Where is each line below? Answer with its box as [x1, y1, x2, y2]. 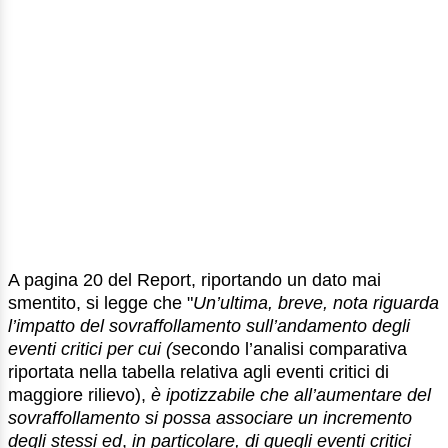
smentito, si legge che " [8, 293, 193, 314]
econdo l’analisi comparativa [181, 339, 407, 360]
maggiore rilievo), [8, 385, 151, 406]
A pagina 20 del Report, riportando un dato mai [8, 270, 381, 291]
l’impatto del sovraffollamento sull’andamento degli [8, 316, 410, 337]
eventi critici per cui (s [8, 339, 181, 360]
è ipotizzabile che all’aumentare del [151, 385, 431, 406]
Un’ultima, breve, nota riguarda [193, 293, 439, 314]
